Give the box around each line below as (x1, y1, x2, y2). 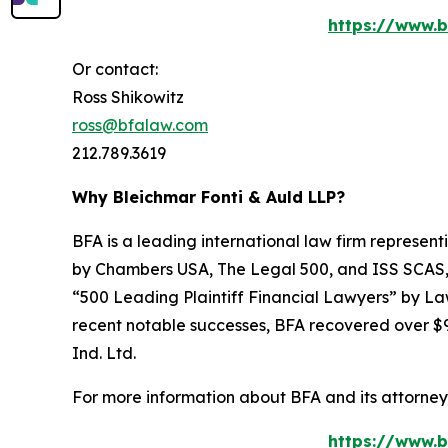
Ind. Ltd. (72, 343, 136, 364)
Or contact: (72, 59, 158, 80)
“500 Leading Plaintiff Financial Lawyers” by (72, 287, 424, 308)
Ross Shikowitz (72, 87, 184, 108)
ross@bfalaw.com (72, 115, 208, 136)
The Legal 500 (217, 259, 329, 280)
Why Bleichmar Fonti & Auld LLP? (72, 187, 345, 208)
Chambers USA (95, 259, 209, 280)
